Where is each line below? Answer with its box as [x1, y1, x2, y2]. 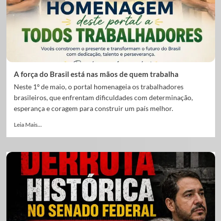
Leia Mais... [13, 121, 42, 128]
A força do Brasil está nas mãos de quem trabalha [13, 70, 179, 78]
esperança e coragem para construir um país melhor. [13, 104, 173, 112]
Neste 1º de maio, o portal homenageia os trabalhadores [13, 82, 184, 91]
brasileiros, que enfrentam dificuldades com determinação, [13, 93, 193, 102]
